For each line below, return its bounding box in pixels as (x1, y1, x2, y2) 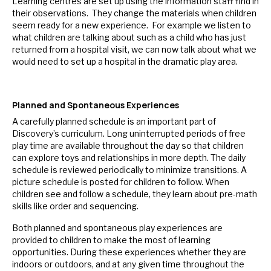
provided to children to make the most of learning (12, 235, 211, 246)
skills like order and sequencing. (12, 201, 139, 212)
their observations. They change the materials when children (12, 8, 256, 19)
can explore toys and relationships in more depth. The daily (12, 152, 246, 163)
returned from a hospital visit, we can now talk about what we (12, 44, 256, 55)
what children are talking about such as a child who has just (12, 32, 246, 43)
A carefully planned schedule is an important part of (12, 116, 216, 127)
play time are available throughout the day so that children (12, 140, 244, 151)
